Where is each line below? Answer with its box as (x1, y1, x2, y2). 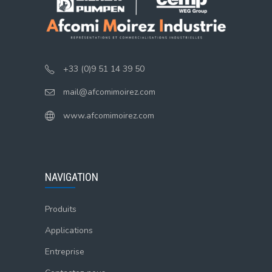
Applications (45, 225, 93, 237)
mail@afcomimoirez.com (63, 86, 155, 98)
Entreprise (45, 246, 84, 258)
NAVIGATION (45, 171, 98, 184)
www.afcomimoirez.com (63, 110, 154, 122)
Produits (45, 203, 76, 216)
